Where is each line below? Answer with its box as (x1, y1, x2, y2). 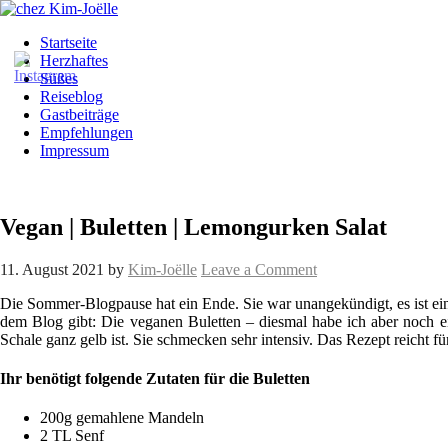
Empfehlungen (40, 124, 133, 141)
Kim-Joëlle (128, 260, 197, 278)
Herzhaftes (40, 52, 108, 69)
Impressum (40, 142, 109, 159)
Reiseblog (40, 88, 103, 105)
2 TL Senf (40, 427, 104, 445)
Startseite (40, 34, 97, 51)
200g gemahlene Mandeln (40, 409, 204, 427)
